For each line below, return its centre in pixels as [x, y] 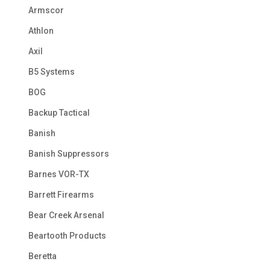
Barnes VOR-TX [58, 174]
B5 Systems [51, 72]
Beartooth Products [67, 236]
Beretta [42, 256]
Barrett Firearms [61, 195]
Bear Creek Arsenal [66, 215]
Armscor [46, 11]
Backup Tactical [59, 113]
